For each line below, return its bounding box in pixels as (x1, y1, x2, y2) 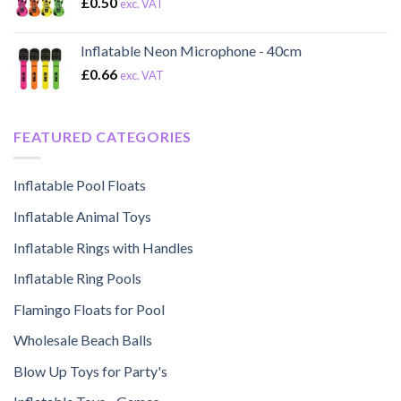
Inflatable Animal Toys (13, 207, 151, 225)
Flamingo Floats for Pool (13, 300, 165, 318)
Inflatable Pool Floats (13, 176, 146, 194)
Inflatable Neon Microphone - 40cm (81, 41, 302, 59)
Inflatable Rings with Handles (13, 238, 193, 256)
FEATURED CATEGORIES (13, 127, 192, 145)
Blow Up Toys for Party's (13, 362, 167, 380)
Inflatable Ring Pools (13, 269, 141, 287)
